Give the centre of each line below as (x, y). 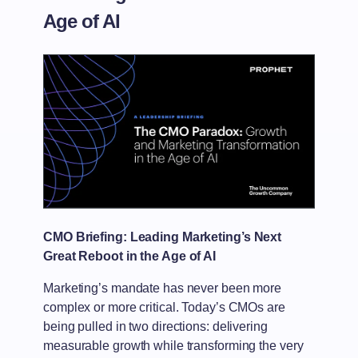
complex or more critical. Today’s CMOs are (164, 308)
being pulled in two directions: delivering (155, 327)
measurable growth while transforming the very (173, 346)
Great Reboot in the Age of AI (130, 257)
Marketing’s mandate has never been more (163, 288)
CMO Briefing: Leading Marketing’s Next (163, 237)
